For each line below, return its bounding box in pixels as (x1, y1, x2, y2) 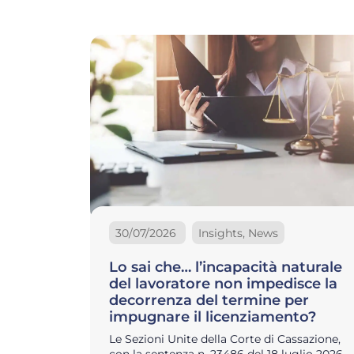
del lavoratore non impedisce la (109, 275, 337, 293)
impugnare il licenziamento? (109, 308, 316, 326)
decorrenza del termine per (109, 292, 309, 310)
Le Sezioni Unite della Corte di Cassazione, (109, 332, 341, 347)
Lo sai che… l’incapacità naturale (109, 258, 342, 277)
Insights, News (198, 225, 278, 240)
